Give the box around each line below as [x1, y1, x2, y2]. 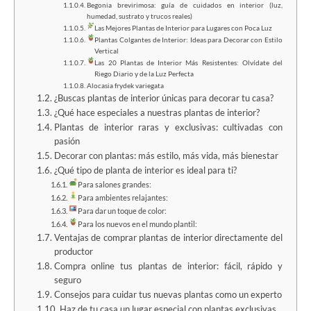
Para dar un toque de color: [78, 206, 167, 216]
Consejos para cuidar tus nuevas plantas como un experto [53, 289, 282, 301]
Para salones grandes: [78, 180, 152, 190]
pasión [53, 136, 80, 147]
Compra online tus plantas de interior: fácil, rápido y [53, 261, 283, 272]
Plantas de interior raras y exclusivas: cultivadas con [53, 122, 283, 133]
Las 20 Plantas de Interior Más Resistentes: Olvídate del [94, 58, 283, 67]
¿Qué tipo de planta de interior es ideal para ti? [53, 165, 237, 176]
